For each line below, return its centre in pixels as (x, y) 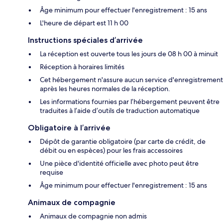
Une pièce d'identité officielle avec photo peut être (119, 164)
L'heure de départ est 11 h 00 (84, 23)
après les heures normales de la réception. (105, 89)
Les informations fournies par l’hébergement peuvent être (130, 102)
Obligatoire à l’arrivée (69, 128)
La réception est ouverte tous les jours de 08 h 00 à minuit (129, 54)
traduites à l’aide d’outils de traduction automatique (120, 111)
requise (52, 172)
